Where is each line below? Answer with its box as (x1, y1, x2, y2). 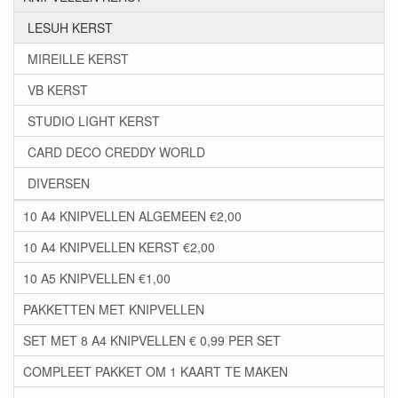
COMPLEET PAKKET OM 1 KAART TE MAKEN (23, 362, 288, 381)
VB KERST (28, 81, 88, 99)
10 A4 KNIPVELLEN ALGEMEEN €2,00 (23, 207, 242, 226)
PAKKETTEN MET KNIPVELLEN (23, 300, 204, 319)
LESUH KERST (28, 19, 113, 37)
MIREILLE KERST (28, 50, 129, 68)
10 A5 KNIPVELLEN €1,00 (23, 269, 171, 288)
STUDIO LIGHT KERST (28, 112, 160, 131)
